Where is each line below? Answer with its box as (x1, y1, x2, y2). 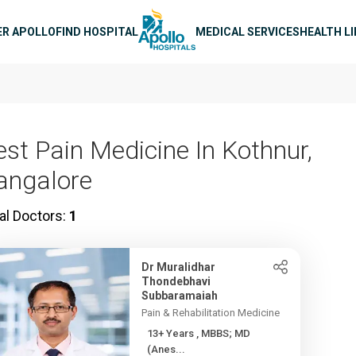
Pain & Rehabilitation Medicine (141, 307, 281, 319)
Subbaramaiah (141, 289, 219, 302)
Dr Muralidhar (141, 261, 216, 273)
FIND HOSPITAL (56, 25, 138, 38)
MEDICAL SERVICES (195, 25, 300, 38)
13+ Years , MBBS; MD (147, 327, 197, 339)
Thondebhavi (141, 275, 211, 288)
